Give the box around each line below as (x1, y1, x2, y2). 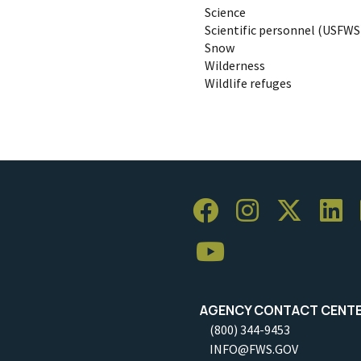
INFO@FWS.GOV (210, 340, 298, 357)
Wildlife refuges (205, 74, 292, 91)
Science (205, 3, 246, 20)
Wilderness (205, 56, 265, 73)
